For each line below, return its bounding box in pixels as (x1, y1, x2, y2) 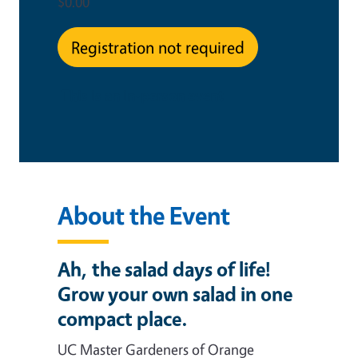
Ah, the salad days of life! (58, 256, 271, 281)
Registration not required (71, 36, 245, 58)
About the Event (58, 199, 230, 231)
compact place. (58, 305, 192, 331)
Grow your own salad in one (58, 280, 292, 306)
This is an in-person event (61, 85, 224, 105)
